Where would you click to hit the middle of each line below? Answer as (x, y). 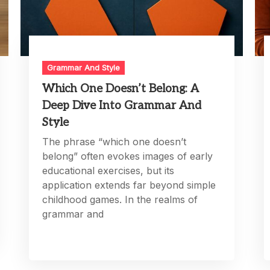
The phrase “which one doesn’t (115, 142)
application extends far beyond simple (129, 185)
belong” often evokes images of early (128, 156)
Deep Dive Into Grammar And (122, 106)
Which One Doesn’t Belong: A (121, 89)
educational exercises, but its (108, 171)
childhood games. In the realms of (120, 200)
